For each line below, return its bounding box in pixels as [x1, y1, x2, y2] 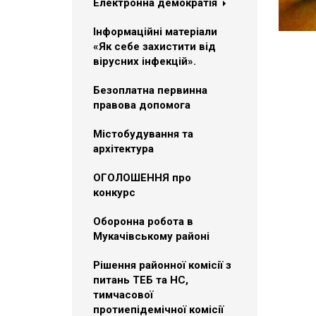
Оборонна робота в [93, 215, 193, 228]
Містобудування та [93, 128, 193, 140]
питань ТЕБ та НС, [93, 274, 188, 286]
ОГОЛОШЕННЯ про [93, 171, 191, 184]
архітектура [93, 142, 154, 155]
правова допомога [93, 99, 190, 111]
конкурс [93, 186, 135, 199]
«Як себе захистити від [93, 40, 216, 53]
